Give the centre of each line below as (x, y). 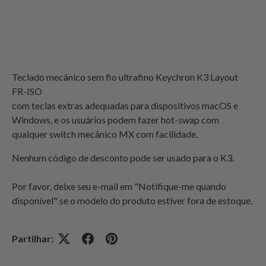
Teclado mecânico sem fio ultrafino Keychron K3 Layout (125, 77)
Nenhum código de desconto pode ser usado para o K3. (123, 157)
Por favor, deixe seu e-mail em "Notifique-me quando (119, 186)
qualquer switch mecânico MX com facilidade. (105, 134)
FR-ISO (27, 91)
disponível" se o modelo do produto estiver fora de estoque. (132, 200)
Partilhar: (33, 238)
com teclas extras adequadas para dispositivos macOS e (125, 105)
